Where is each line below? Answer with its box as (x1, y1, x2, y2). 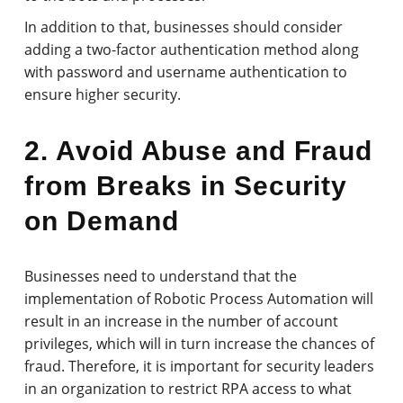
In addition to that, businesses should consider (24, 16, 344, 37)
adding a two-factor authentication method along (24, 39, 360, 59)
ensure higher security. (24, 84, 182, 104)
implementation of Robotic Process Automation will (24, 288, 374, 309)
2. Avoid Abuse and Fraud (24, 135, 373, 166)
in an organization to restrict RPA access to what (24, 378, 353, 399)
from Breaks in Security (24, 170, 348, 201)
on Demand (24, 205, 179, 236)
